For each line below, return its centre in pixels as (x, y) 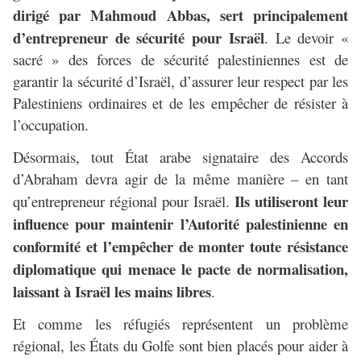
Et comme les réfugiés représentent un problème (180, 324)
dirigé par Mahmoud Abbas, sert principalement (180, 15)
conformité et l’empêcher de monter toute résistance (180, 247)
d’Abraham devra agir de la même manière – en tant (180, 179)
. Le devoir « (306, 38)
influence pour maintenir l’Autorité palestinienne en (180, 224)
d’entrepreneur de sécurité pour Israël (139, 38)
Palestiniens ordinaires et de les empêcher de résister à (180, 103)
